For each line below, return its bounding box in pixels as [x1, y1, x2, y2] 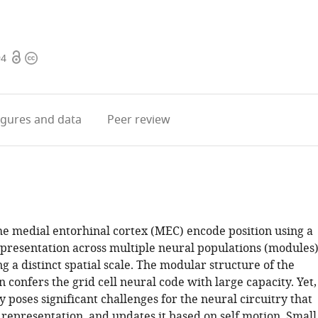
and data [31, 111, 82, 128]
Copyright [24, 50, 78, 67]
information [24, 67, 89, 84]
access [10, 67, 44, 84]
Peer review [107, 111, 171, 128]
